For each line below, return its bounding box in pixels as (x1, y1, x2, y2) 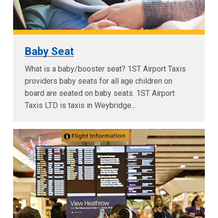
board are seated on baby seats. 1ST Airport (24, 88, 175, 98)
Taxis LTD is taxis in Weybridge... (24, 100, 136, 110)
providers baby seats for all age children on (24, 76, 172, 86)
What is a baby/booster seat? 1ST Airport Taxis (24, 64, 186, 73)
